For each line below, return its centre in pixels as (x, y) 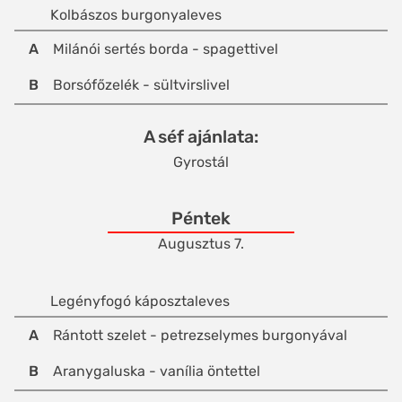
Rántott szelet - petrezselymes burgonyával (200, 336)
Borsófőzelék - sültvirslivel (141, 85)
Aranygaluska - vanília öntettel (157, 371)
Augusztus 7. (201, 244)
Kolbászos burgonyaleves (136, 15)
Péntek (201, 219)
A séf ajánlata (199, 137)
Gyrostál (201, 162)
